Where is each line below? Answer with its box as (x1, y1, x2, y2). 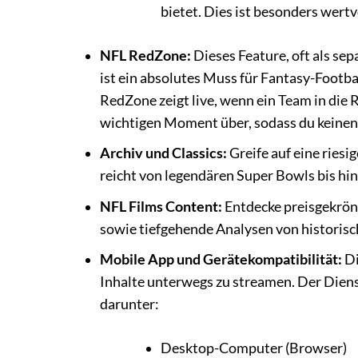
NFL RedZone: (99, 46, 191, 64)
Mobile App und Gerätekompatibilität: (99, 251, 342, 268)
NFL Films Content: (99, 197, 222, 215)
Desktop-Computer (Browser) (160, 339, 347, 356)
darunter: (99, 296, 159, 313)
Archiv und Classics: (99, 145, 227, 162)
